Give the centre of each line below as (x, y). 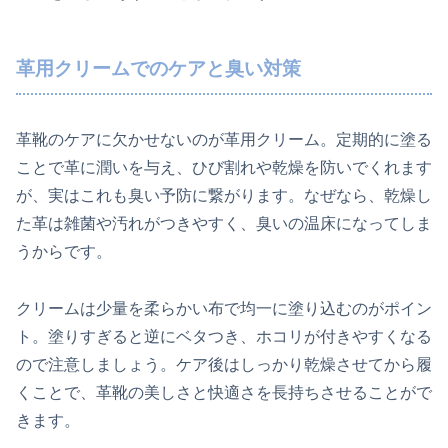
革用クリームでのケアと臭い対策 (158, 69)
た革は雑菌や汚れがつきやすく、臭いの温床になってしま (224, 223)
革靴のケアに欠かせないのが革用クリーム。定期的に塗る (224, 139)
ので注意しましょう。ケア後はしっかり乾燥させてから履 (224, 364)
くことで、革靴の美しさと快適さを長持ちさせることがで (224, 392)
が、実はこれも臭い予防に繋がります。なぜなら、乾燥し (224, 195)
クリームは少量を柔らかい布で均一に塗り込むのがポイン (224, 308)
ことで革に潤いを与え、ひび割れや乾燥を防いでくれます (224, 167)
